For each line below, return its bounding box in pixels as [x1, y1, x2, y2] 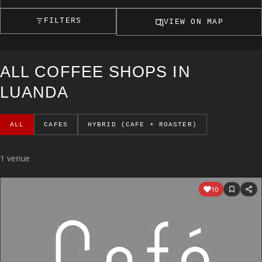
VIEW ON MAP [163, 17, 224, 26]
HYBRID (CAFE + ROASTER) [87, 120, 197, 128]
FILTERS [43, 16, 82, 26]
